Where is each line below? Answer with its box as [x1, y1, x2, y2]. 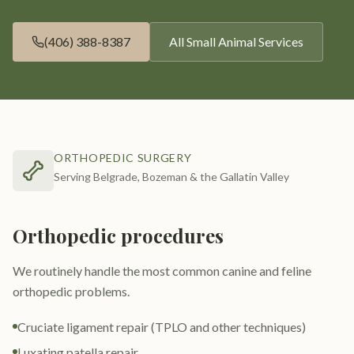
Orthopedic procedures [13, 223, 224, 248]
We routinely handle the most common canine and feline [13, 263, 311, 278]
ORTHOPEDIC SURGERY [54, 151, 192, 164]
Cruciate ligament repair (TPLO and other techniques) [17, 319, 306, 334]
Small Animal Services [186, 34, 303, 49]
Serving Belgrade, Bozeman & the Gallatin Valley [54, 170, 289, 183]
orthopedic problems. [13, 284, 130, 299]
